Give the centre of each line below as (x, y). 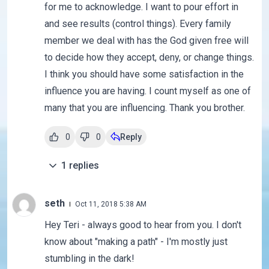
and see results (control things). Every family (138, 24)
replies (84, 166)
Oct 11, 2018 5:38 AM (110, 204)
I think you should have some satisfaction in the (144, 74)
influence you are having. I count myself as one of (147, 91)
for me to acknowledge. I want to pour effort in (141, 7)
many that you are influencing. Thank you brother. (144, 108)
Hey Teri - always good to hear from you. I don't (143, 225)
